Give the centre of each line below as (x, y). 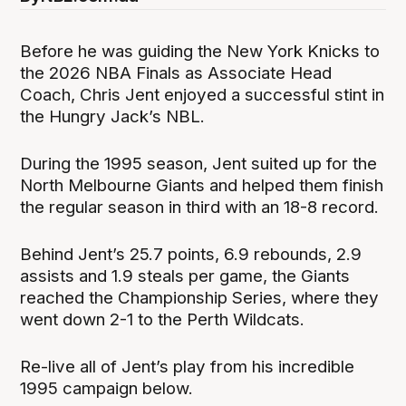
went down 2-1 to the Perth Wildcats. (163, 320)
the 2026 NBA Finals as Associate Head (176, 72)
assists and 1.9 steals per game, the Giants (185, 276)
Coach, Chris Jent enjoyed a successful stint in (203, 94)
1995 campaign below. (107, 389)
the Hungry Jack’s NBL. (113, 116)
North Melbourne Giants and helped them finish (202, 185)
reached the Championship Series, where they (200, 298)
